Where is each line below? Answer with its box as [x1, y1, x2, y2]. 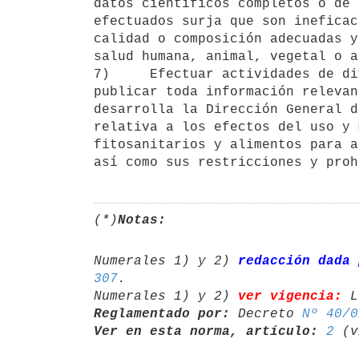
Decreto [230, 306, 302, 321]
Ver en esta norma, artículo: [94, 324, 318, 339]
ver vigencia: [238, 288, 342, 304]
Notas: [118, 212, 166, 228]
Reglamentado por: [94, 306, 230, 321]
